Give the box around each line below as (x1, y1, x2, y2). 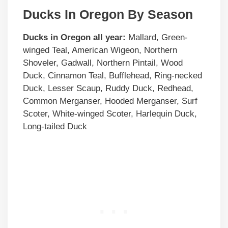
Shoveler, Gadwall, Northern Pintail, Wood (23, 58, 183, 68)
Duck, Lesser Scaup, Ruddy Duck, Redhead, (23, 83, 193, 93)
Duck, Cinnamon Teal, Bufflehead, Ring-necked (23, 70, 202, 80)
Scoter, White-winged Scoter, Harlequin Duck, (23, 108, 197, 119)
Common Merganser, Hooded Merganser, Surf (23, 96, 197, 106)
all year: (93, 32, 126, 42)
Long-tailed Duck (23, 121, 87, 131)
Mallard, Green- (126, 32, 188, 42)
